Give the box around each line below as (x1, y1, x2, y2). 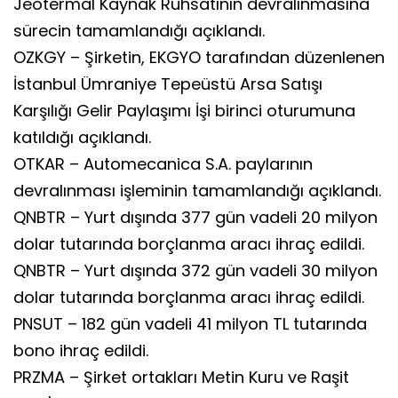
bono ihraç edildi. (13, 338, 148, 362)
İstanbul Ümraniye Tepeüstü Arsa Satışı (13, 72, 322, 95)
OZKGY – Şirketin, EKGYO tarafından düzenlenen (13, 45, 385, 68)
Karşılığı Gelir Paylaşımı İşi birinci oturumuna (13, 99, 355, 122)
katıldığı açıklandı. (13, 125, 151, 148)
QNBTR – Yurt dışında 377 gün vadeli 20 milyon (13, 205, 378, 228)
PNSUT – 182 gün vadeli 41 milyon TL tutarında (13, 312, 367, 335)
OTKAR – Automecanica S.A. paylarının (13, 152, 313, 175)
